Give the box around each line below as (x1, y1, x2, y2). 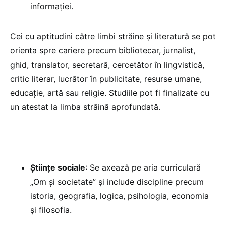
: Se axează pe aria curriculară (85, 162, 201, 173)
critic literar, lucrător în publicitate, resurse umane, (10, 74, 202, 84)
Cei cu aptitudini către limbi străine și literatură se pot (10, 31, 216, 42)
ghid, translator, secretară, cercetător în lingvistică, (10, 60, 204, 70)
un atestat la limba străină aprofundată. (10, 102, 160, 112)
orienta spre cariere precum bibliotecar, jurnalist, (10, 45, 195, 56)
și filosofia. (30, 205, 72, 215)
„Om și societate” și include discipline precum (30, 177, 204, 187)
